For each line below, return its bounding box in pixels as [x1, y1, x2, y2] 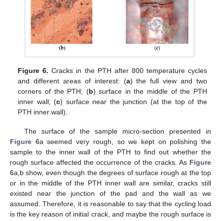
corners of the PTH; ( [18, 87, 89, 96]
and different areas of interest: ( [18, 77, 126, 85]
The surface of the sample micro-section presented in [24, 127, 211, 135]
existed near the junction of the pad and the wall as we [10, 189, 211, 197]
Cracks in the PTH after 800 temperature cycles [48, 67, 207, 75]
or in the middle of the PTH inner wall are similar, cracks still [10, 179, 211, 187]
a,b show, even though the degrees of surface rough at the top [14, 168, 211, 177]
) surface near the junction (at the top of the [60, 98, 207, 106]
